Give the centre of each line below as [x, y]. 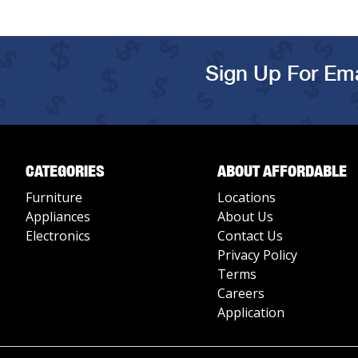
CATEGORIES [65, 171]
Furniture [54, 197]
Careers [241, 293]
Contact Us [250, 235]
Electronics [58, 235]
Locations [247, 197]
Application [251, 312]
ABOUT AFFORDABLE [282, 171]
